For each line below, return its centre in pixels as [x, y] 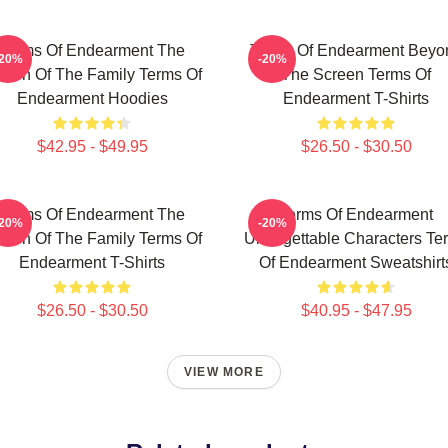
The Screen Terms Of [356, 74]
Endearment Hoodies [92, 98]
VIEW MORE [224, 372]
